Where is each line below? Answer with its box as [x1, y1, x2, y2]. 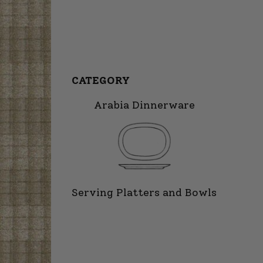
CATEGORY [72, 74, 130, 87]
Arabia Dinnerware [93, 99, 195, 112]
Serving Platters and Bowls [72, 186, 217, 200]
